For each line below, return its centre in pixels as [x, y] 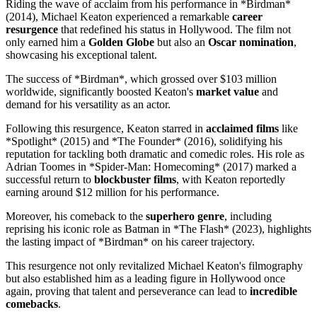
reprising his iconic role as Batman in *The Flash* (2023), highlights [158, 229]
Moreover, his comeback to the [76, 216]
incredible [273, 291]
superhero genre [185, 216]
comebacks [32, 304]
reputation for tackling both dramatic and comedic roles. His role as [155, 154]
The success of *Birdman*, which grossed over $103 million [141, 79]
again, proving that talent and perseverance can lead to [128, 291]
